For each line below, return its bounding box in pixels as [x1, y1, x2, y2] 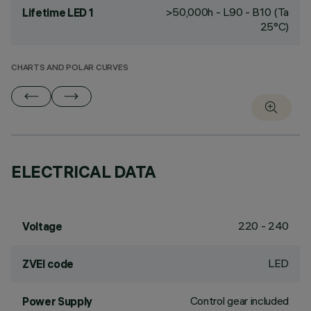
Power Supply [22, 294, 93, 308]
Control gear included [190, 294, 289, 308]
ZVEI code [22, 257, 74, 271]
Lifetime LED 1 [22, 6, 94, 19]
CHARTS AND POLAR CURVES [11, 64, 128, 73]
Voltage [22, 219, 62, 233]
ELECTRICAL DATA [11, 161, 156, 182]
